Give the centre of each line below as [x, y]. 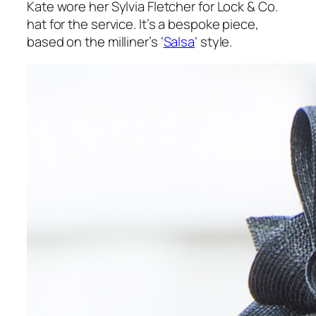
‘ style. [214, 41]
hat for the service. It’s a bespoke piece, [143, 24]
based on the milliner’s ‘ [95, 41]
